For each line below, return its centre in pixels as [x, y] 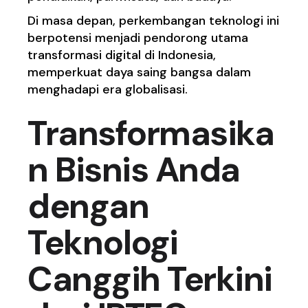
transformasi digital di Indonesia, [122, 55]
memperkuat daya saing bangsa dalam [140, 73]
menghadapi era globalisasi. [108, 90]
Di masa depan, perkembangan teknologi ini [154, 21]
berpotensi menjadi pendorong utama [138, 38]
